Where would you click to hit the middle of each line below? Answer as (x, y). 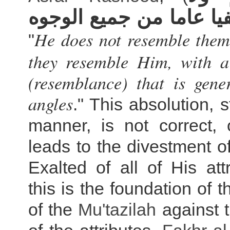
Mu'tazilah (117, 209)
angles (51, 103)
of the (53, 209)
